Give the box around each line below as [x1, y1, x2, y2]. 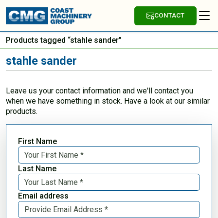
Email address [18, 191, 69, 200]
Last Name [18, 163, 56, 173]
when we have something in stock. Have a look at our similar [6, 96, 210, 106]
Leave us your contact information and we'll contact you [6, 86, 193, 95]
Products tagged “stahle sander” [6, 35, 122, 45]
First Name [18, 136, 57, 146]
